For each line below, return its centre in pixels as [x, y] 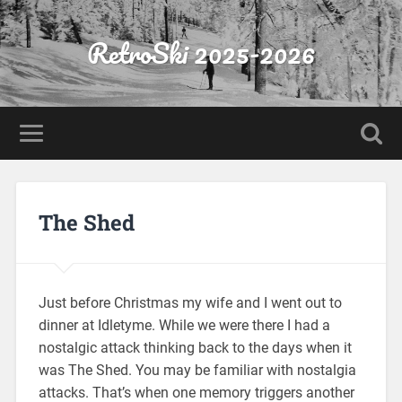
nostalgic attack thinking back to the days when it [195, 347]
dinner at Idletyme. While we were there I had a [184, 325]
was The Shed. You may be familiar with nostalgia [197, 370]
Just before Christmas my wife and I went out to [190, 302]
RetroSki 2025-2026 [201, 53]
